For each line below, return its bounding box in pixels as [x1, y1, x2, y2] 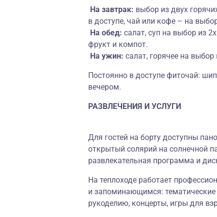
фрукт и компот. [88, 40, 148, 49]
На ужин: [90, 51, 124, 61]
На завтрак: [90, 5, 134, 14]
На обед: [90, 28, 122, 37]
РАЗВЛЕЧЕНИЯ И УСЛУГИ [88, 102, 181, 111]
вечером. [88, 82, 123, 92]
